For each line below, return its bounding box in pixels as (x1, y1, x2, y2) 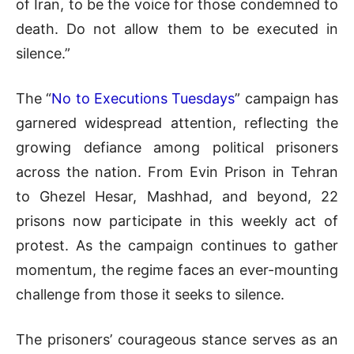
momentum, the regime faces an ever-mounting (16, 261, 338, 278)
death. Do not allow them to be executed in (16, 20, 338, 37)
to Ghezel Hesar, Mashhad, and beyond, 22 (16, 187, 338, 205)
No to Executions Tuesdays (51, 89, 235, 107)
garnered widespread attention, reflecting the (16, 114, 338, 131)
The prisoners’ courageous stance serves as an (16, 330, 338, 348)
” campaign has (235, 89, 339, 107)
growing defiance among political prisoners (16, 138, 338, 156)
